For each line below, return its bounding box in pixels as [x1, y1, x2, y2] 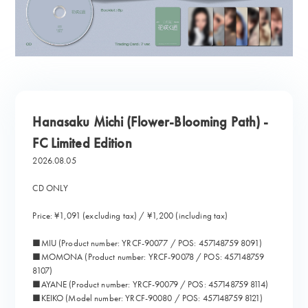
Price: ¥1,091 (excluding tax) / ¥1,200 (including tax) [32, 210, 228, 222]
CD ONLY [32, 182, 69, 195]
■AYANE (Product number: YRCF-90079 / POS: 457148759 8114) [32, 278, 268, 291]
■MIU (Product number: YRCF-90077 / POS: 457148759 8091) [32, 237, 263, 250]
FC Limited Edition [32, 135, 132, 153]
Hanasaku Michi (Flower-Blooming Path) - [32, 113, 269, 131]
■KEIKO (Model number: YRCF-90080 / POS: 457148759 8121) [32, 292, 263, 305]
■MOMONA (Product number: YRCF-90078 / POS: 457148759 [32, 251, 265, 263]
